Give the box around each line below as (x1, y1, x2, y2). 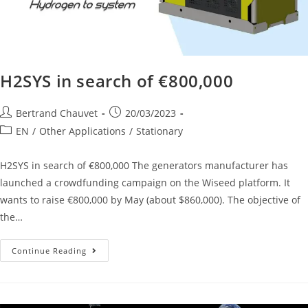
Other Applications (39, 124, 126, 137)
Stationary (136, 124, 183, 137)
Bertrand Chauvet (16, 106, 98, 120)
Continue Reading (12, 245, 87, 256)
